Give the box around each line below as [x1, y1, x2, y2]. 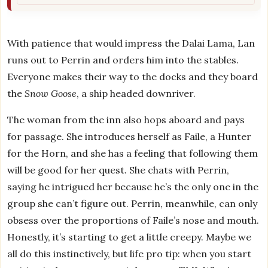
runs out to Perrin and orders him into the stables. [7, 53, 239, 66]
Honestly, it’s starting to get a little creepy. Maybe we [7, 230, 252, 243]
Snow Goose [25, 87, 77, 99]
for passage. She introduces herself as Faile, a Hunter [7, 130, 252, 142]
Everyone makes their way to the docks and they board [7, 70, 258, 83]
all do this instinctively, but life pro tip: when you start [7, 247, 252, 260]
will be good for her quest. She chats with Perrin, [7, 163, 230, 176]
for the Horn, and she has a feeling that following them [7, 147, 258, 159]
